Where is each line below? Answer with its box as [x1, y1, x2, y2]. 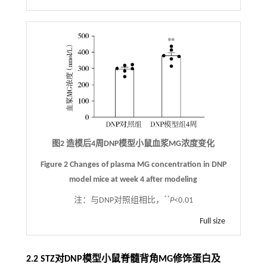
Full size [200, 217, 226, 226]
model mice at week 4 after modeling [69, 175, 198, 185]
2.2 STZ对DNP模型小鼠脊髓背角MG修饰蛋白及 [26, 254, 221, 265]
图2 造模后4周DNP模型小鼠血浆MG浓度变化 [52, 139, 215, 149]
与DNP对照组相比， [90, 196, 164, 206]
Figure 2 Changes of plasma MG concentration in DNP [40, 160, 226, 170]
